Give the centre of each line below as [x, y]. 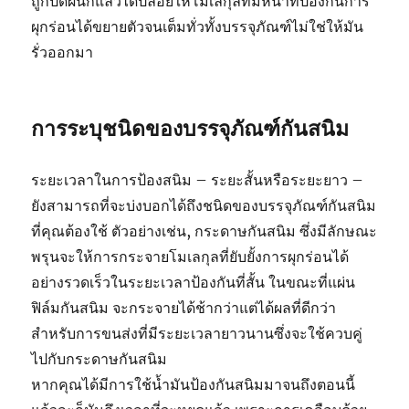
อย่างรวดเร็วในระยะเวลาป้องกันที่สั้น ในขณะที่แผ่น [194, 283]
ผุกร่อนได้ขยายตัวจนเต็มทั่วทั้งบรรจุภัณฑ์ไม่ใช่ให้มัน [198, 27]
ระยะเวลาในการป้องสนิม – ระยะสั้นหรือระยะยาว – [198, 180]
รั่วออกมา [63, 52]
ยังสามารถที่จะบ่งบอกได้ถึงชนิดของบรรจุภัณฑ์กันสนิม [204, 206]
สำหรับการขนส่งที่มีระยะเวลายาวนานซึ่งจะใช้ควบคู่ [197, 334]
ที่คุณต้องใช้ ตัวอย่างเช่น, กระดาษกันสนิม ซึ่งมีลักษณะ [204, 231]
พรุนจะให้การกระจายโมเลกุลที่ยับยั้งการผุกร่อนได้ [190, 257]
